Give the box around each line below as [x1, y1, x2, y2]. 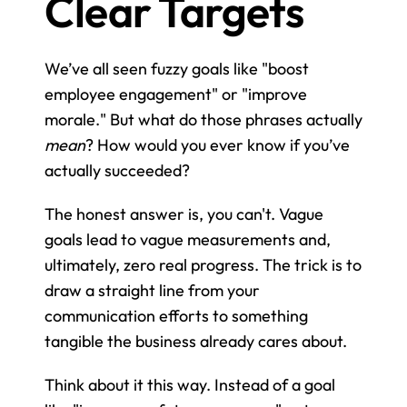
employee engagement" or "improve [45, 83, 307, 104]
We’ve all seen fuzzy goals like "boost [45, 57, 309, 79]
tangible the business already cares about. [45, 330, 347, 352]
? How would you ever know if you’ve [85, 134, 350, 155]
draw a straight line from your [45, 279, 260, 301]
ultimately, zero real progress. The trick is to [45, 253, 362, 275]
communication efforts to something [45, 304, 308, 326]
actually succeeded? [45, 159, 190, 181]
